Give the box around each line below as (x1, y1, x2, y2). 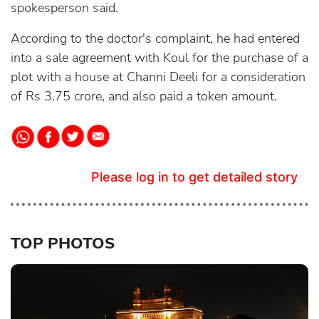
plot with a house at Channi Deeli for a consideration (11, 68, 305, 85)
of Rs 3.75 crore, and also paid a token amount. (11, 88, 277, 105)
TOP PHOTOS (11, 233, 115, 254)
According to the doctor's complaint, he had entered (11, 30, 300, 47)
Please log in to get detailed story (91, 169, 298, 184)
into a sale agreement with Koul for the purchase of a (11, 49, 308, 66)
